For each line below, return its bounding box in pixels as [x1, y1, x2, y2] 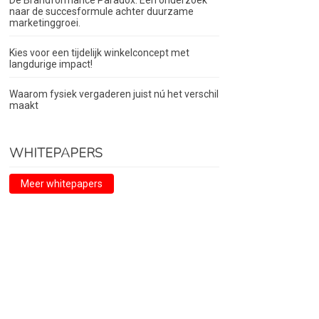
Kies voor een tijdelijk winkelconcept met [9, 47, 190, 59]
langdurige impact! [9, 58, 93, 70]
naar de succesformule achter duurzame [9, 6, 194, 18]
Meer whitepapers [21, 178, 103, 190]
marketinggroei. [9, 17, 81, 29]
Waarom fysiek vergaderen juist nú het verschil [9, 88, 219, 100]
